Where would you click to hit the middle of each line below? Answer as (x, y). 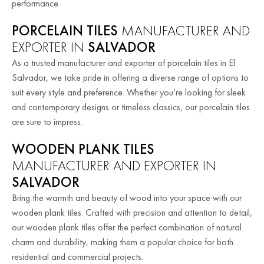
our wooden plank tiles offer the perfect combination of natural (127, 227)
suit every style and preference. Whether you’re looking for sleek (129, 92)
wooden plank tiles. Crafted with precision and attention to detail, (132, 212)
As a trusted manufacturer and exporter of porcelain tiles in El (123, 62)
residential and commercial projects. (77, 256)
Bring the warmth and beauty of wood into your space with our (127, 197)
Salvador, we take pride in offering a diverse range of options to (130, 77)
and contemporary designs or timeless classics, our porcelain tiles (131, 107)
